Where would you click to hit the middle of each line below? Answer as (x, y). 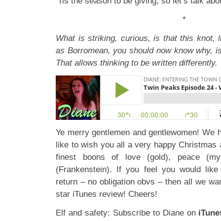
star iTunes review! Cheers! (107, 194)
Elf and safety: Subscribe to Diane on (127, 213)
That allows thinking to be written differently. (137, 63)
